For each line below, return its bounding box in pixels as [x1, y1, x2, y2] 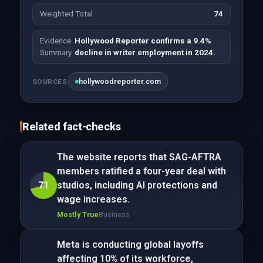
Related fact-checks [22, 120, 121, 133]
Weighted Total [39, 9, 93, 18]
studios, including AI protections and [56, 180, 217, 191]
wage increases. [56, 194, 130, 205]
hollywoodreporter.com [79, 77, 161, 86]
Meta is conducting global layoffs [56, 239, 204, 250]
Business [98, 210, 130, 219]
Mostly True [56, 210, 99, 219]
